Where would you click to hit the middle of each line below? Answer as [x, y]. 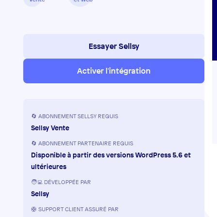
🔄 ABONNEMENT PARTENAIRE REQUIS [82, 143]
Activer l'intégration [114, 71]
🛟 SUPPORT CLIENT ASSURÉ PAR [75, 209]
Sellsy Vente [50, 128]
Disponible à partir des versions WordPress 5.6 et [111, 155]
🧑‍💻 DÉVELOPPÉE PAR [61, 182]
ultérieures [49, 166]
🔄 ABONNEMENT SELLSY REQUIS [75, 116]
